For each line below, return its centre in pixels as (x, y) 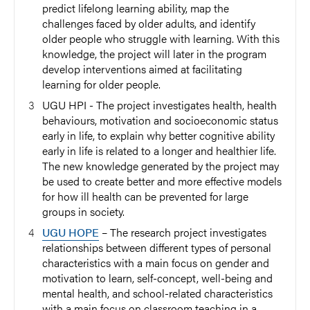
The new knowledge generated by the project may (161, 166)
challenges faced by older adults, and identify (149, 23)
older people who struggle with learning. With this (161, 38)
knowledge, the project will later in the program (154, 54)
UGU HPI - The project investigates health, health (159, 105)
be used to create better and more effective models (162, 181)
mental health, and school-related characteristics (157, 293)
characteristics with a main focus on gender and (156, 263)
